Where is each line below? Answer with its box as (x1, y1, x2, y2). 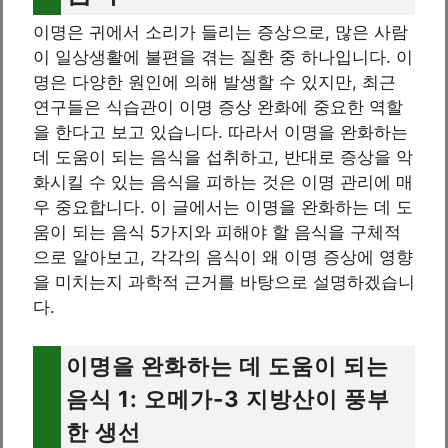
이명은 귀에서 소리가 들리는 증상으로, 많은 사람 (33, 22, 408, 43)
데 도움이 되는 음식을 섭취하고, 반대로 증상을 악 (33, 147, 413, 168)
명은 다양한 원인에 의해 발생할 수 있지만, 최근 (33, 72, 396, 93)
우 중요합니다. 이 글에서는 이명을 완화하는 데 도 (33, 197, 413, 218)
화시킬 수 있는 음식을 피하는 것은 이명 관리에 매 (33, 172, 413, 193)
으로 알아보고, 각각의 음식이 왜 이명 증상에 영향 (33, 247, 413, 268)
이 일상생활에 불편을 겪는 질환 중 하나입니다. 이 (33, 47, 413, 68)
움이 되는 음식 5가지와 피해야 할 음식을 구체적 (33, 222, 401, 243)
